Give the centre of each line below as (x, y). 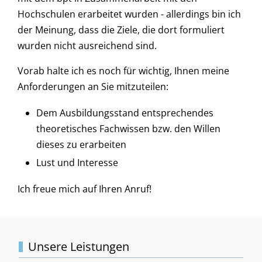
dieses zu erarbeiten (81, 144)
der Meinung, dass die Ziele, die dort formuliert (121, 30)
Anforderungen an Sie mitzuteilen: (93, 86)
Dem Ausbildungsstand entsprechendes (125, 113)
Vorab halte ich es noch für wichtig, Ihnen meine (123, 70)
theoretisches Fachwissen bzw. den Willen (128, 128)
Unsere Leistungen (79, 247)
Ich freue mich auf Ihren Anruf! (85, 189)
